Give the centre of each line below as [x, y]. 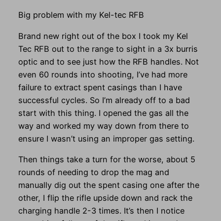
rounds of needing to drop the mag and [93, 172]
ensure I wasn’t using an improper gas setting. [106, 138]
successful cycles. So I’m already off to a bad [104, 100]
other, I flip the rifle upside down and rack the [105, 198]
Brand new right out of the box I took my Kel [103, 36]
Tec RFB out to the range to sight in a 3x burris [108, 49]
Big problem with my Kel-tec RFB [81, 15]
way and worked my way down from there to [103, 126]
